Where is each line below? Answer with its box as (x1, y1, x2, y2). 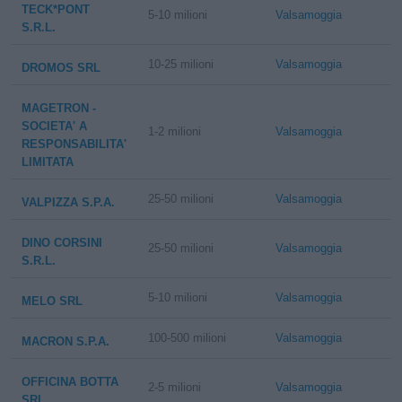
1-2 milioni (148, 125, 202, 138)
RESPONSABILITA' (22, 137, 127, 151)
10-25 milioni (148, 57, 214, 71)
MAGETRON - (22, 101, 96, 115)
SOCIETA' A (22, 119, 87, 133)
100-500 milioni (148, 331, 227, 345)
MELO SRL (22, 294, 83, 308)
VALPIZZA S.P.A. (22, 196, 115, 209)
